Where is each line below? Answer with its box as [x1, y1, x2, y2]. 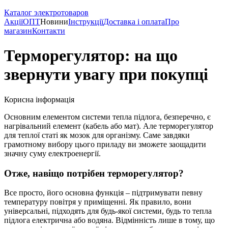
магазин [4, 26, 32, 35]
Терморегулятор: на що [4, 46, 178, 65]
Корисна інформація [4, 95, 74, 104]
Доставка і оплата [103, 17, 165, 26]
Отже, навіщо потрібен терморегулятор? [4, 167, 184, 179]
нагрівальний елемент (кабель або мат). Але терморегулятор [4, 121, 213, 130]
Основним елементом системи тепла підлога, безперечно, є [4, 112, 211, 121]
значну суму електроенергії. [4, 149, 101, 158]
